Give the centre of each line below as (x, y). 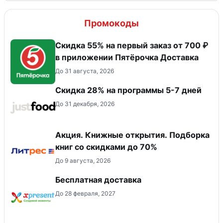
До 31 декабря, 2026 (85, 104)
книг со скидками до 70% (106, 147)
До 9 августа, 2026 (83, 161)
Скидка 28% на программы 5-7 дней (128, 90)
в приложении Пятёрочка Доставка (127, 57)
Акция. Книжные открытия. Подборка (132, 135)
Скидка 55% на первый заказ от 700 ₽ (132, 46)
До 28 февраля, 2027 (85, 194)
